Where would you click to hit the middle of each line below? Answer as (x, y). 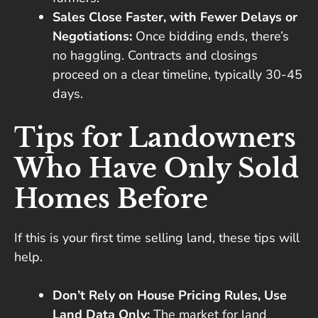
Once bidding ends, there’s (212, 37)
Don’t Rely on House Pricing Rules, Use (170, 296)
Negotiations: (94, 37)
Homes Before (111, 199)
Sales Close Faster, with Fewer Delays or (175, 17)
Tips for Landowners (155, 138)
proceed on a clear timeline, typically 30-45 (177, 75)
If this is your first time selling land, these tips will (157, 238)
